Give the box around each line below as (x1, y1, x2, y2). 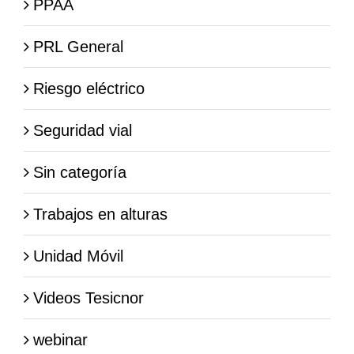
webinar (33, 330, 88, 348)
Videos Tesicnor (33, 288, 144, 307)
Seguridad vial (33, 121, 132, 139)
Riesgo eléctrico (33, 79, 145, 97)
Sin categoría (33, 163, 126, 181)
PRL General (33, 37, 123, 55)
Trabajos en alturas (33, 205, 168, 223)
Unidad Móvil (33, 247, 123, 265)
